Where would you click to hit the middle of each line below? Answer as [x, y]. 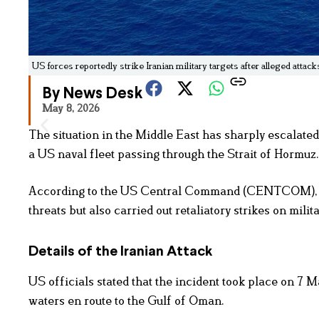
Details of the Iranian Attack [120, 252]
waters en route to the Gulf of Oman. [126, 301]
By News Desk [92, 95]
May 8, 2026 [71, 108]
